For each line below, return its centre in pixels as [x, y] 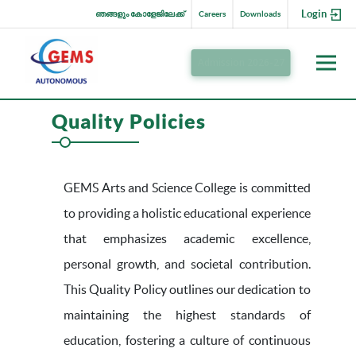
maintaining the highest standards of [187, 315]
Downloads [260, 14]
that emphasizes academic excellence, [187, 239]
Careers [212, 14]
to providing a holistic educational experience [187, 213]
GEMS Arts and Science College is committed [187, 188]
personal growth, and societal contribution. [187, 264]
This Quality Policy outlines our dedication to [187, 290]
